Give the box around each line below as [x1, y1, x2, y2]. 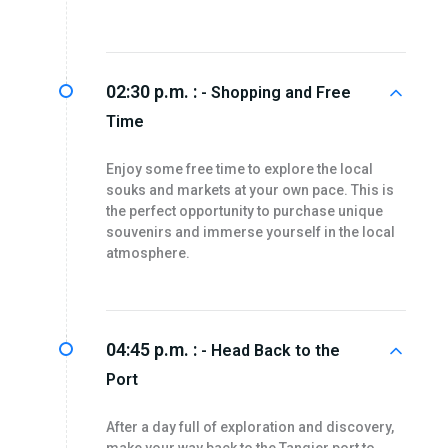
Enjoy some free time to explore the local [105, 160, 373, 177]
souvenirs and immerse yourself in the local [105, 223, 395, 240]
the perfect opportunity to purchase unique [105, 202, 383, 219]
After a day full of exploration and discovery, [105, 419, 394, 436]
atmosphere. [105, 244, 190, 261]
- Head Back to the [200, 341, 340, 361]
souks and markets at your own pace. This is [105, 181, 394, 198]
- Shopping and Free [200, 82, 351, 102]
